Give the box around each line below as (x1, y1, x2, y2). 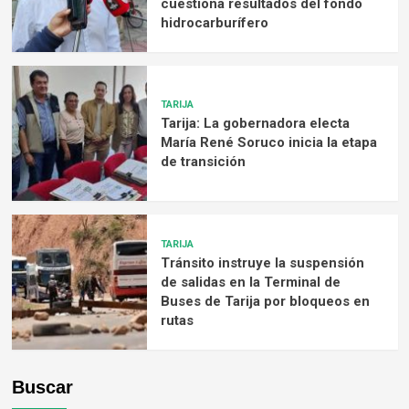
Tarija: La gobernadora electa (160, 115, 350, 132)
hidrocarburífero (160, 14, 268, 31)
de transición (160, 153, 246, 171)
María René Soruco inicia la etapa (160, 134, 377, 152)
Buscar (11, 377, 73, 398)
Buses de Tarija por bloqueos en (160, 292, 370, 309)
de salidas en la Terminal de (160, 273, 341, 290)
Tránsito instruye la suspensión (160, 254, 364, 271)
